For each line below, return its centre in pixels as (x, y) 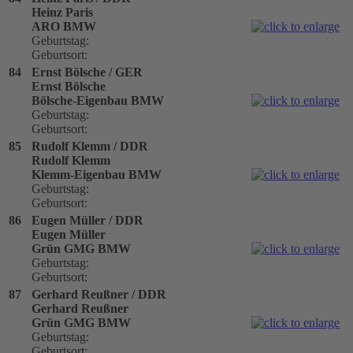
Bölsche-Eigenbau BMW (98, 100)
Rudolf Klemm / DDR (90, 146)
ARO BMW (64, 26)
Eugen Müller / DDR (87, 220)
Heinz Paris (62, 12)
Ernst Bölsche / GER (87, 72)
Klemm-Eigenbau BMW (97, 174)
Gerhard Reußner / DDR (99, 294)
